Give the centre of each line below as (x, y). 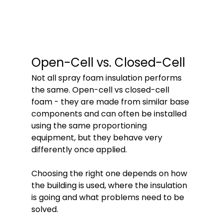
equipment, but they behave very (98, 138)
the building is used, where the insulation (110, 186)
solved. (45, 210)
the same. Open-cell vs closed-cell (101, 90)
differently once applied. (80, 150)
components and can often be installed (110, 114)
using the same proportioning (90, 126)
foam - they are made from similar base (111, 102)
